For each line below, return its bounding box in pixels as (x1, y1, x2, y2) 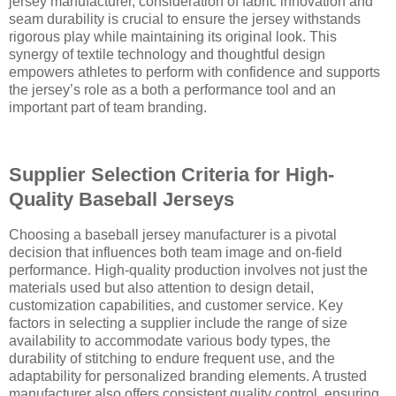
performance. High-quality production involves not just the (9, 262, 368, 278)
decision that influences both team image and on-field (9, 244, 342, 260)
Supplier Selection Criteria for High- (9, 163, 334, 186)
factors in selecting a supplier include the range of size (9, 315, 347, 331)
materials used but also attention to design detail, (9, 279, 314, 295)
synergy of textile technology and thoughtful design (9, 47, 325, 63)
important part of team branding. (9, 100, 207, 116)
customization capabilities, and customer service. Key (9, 297, 343, 313)
